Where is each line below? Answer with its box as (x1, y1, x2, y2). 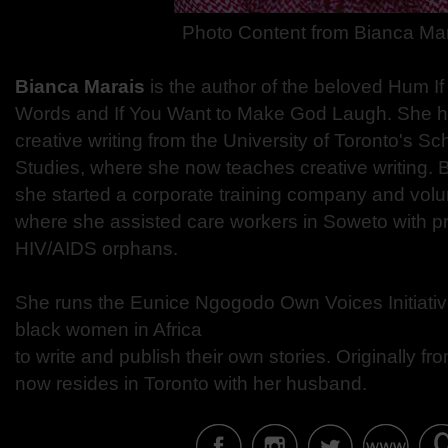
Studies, (15, 157, 90, 178)
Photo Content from (182, 22, 355, 43)
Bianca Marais (15, 76, 145, 97)
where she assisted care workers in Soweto (15, 211, 393, 232)
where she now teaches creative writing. (90, 157, 438, 178)
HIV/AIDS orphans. (15, 238, 178, 259)
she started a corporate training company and (15, 184, 410, 205)
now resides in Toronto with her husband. (15, 373, 367, 394)
